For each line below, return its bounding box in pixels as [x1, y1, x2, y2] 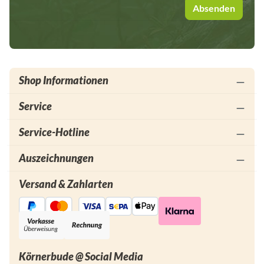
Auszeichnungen [19, 151, 94, 164]
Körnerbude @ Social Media [19, 250, 143, 263]
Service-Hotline [19, 126, 90, 138]
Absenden [193, 2, 235, 14]
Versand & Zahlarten [19, 177, 113, 190]
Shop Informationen [19, 74, 108, 87]
